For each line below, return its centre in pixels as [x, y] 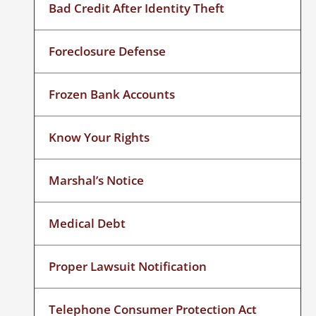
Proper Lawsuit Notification [128, 266]
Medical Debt [87, 223]
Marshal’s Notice [97, 180]
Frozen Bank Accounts [112, 94]
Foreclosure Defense [108, 51]
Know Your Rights [99, 137]
